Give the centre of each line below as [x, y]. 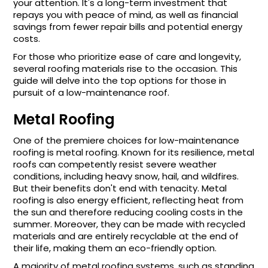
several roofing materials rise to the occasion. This [126, 68]
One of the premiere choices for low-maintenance [127, 140]
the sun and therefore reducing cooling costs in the [128, 212]
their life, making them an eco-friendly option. [115, 248]
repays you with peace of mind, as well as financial [126, 15]
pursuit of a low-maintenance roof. [92, 92]
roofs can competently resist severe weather [115, 164]
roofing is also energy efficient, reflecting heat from [129, 200]
